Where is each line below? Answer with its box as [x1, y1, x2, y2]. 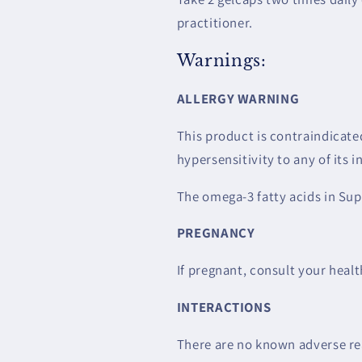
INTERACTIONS [176, 297, 271, 316]
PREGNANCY [176, 224, 255, 242]
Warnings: [176, 51, 267, 71]
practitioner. [176, 14, 253, 32]
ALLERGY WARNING [176, 89, 300, 107]
